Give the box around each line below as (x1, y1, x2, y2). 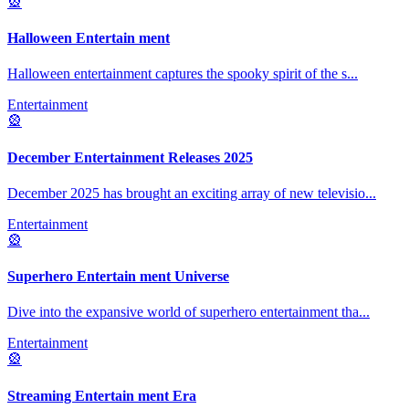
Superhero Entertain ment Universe (7, 268, 229, 285)
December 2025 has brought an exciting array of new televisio (7, 184, 365, 201)
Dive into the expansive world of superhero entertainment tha (7, 304, 359, 320)
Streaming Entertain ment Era (7, 387, 196, 404)
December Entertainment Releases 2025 (7, 149, 253, 165)
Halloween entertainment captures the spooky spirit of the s (7, 66, 347, 82)
